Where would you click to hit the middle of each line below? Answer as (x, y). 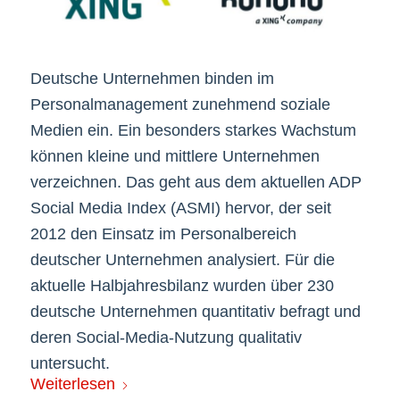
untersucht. (70, 363)
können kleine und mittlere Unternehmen (175, 156)
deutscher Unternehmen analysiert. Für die (182, 259)
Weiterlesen (72, 384)
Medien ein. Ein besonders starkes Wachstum (193, 130)
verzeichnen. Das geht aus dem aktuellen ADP (196, 182)
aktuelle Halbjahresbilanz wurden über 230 (182, 285)
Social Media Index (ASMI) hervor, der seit (180, 208)
